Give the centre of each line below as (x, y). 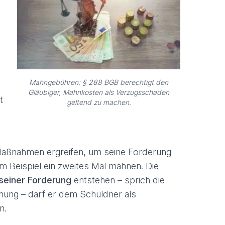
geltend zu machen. (99, 102)
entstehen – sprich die (118, 180)
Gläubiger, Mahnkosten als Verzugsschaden (99, 92)
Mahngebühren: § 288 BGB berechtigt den (99, 82)
